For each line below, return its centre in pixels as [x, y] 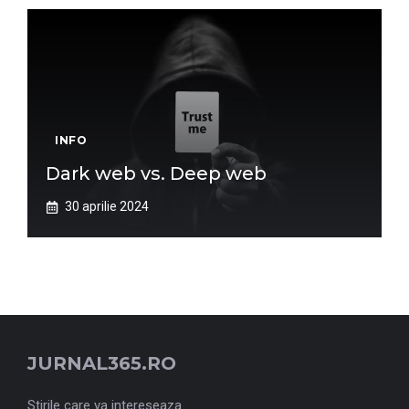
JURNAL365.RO [102, 363]
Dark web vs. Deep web [156, 173]
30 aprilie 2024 [107, 206]
